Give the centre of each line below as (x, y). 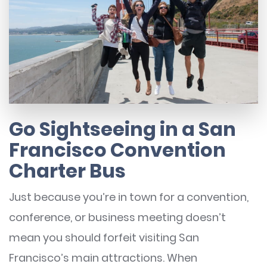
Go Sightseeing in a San (122, 129)
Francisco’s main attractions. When (103, 257)
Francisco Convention (117, 150)
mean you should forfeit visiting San (104, 237)
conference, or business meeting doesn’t (117, 217)
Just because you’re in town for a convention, (129, 197)
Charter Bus (67, 170)
